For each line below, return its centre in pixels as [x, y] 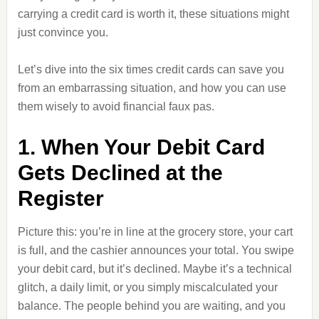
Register [61, 198]
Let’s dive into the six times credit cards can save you [151, 69]
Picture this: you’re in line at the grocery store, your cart [155, 232]
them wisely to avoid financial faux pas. [116, 106]
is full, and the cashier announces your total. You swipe [156, 250]
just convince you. [63, 32]
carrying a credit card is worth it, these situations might [153, 14]
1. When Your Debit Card [141, 147]
